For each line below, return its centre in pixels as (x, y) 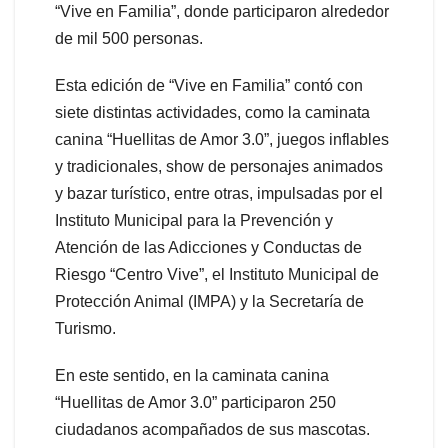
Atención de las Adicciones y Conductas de (208, 247)
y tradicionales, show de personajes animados (219, 166)
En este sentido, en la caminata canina (192, 375)
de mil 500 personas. (129, 38)
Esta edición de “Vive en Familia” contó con (209, 85)
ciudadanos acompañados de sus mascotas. (212, 429)
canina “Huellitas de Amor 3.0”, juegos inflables (222, 139)
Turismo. (85, 328)
